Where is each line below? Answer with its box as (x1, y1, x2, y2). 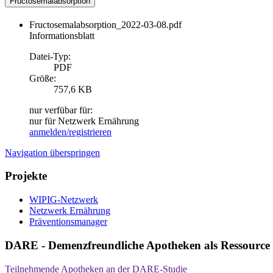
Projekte (5, 169, 47, 183)
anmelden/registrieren (29, 126, 112, 137)
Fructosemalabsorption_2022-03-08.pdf (29, 19, 182, 30)
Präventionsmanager (29, 216, 107, 227)
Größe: (29, 73, 56, 83)
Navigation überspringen (5, 147, 100, 158)
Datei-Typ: (29, 51, 71, 62)
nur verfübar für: (29, 104, 93, 115)
